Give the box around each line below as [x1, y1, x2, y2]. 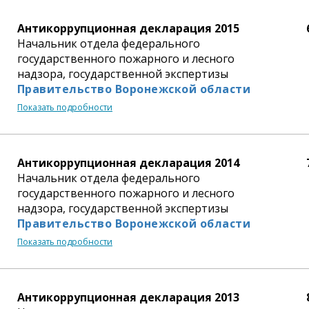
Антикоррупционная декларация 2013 [17, 289, 239, 305]
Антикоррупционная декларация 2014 [17, 154, 239, 170]
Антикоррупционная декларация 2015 [17, 20, 239, 36]
